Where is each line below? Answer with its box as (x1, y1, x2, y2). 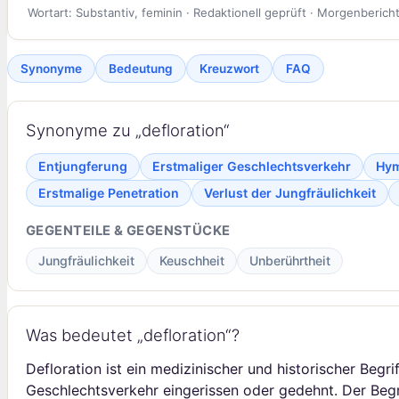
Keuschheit (159, 252, 224, 268)
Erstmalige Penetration (38, 184, 179, 200)
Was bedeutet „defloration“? (26, 324, 240, 345)
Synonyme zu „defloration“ (26, 119, 230, 140)
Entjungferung (38, 158, 127, 174)
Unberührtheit (249, 252, 330, 268)
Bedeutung (109, 61, 173, 77)
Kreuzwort (199, 61, 259, 77)
